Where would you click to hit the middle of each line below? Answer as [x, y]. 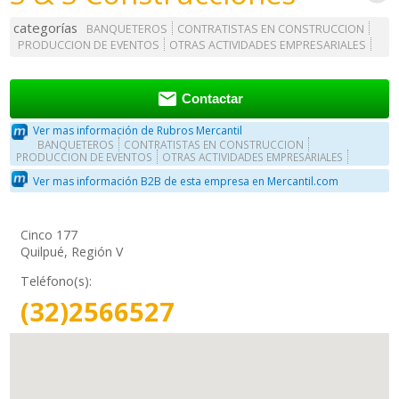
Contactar [212, 99]
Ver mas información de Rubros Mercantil [138, 131]
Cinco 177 [49, 235]
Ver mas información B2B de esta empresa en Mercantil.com [186, 181]
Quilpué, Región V [72, 252]
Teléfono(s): [57, 281]
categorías [46, 28]
